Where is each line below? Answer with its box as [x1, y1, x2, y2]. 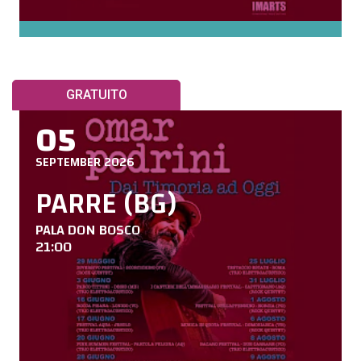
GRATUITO [65, 86, 127, 102]
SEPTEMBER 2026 [35, 149, 135, 174]
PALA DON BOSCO [35, 216, 140, 243]
